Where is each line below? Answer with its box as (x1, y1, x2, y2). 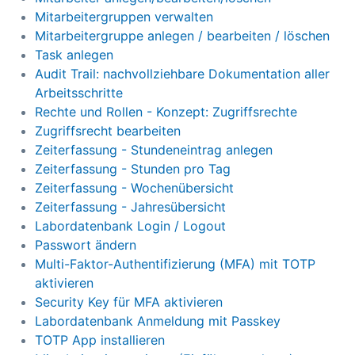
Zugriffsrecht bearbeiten (35, 123, 181, 139)
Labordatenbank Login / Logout (35, 218, 226, 235)
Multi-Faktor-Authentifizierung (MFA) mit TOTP (35, 256, 315, 273)
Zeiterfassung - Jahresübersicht (35, 199, 226, 216)
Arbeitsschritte (35, 85, 123, 101)
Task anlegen (35, 47, 113, 63)
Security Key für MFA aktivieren (35, 294, 223, 311)
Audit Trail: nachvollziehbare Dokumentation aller (35, 66, 330, 82)
